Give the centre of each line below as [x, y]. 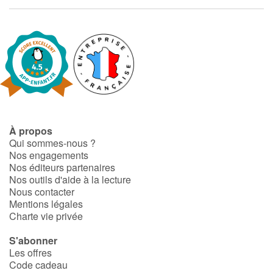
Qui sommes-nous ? [52, 143]
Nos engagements [49, 155]
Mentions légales [46, 204]
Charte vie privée [46, 216]
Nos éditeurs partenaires [62, 167]
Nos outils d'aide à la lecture [70, 179]
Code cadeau [38, 265]
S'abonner [33, 240]
